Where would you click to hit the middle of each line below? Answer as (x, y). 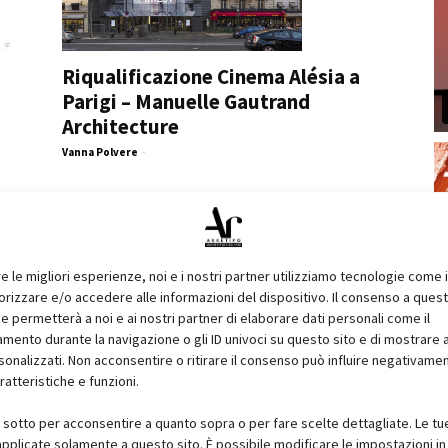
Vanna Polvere (100, 151)
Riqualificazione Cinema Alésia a (211, 76)
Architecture (120, 126)
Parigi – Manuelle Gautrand (186, 101)
